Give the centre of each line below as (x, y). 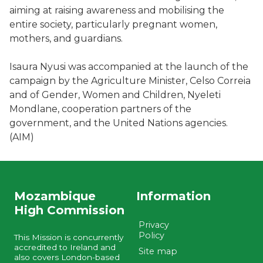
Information (174, 196)
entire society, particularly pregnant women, (113, 24)
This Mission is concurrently (69, 237)
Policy (152, 236)
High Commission (70, 210)
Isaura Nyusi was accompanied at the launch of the (129, 66)
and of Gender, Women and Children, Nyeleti (115, 95)
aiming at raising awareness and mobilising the (117, 10)
